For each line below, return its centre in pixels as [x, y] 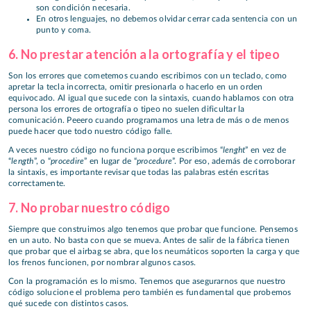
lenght [234, 149]
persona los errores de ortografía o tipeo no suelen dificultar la [127, 109]
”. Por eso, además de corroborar [234, 161]
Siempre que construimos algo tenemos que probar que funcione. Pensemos [153, 229]
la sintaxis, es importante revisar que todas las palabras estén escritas [139, 172]
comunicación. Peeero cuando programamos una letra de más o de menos [149, 120]
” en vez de [266, 150]
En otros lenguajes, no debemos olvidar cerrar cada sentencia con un [167, 18]
